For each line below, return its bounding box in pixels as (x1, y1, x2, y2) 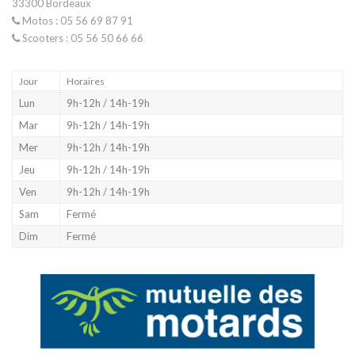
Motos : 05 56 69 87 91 (20, 13, 133, 27)
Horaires (67, 74, 105, 87)
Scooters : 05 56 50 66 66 (20, 31, 143, 44)
